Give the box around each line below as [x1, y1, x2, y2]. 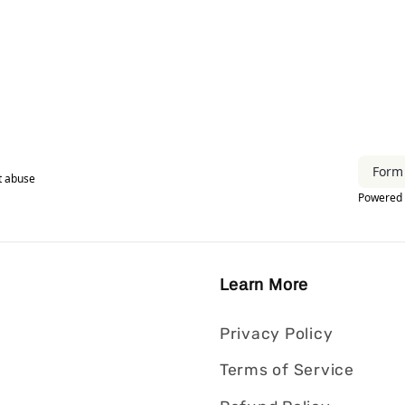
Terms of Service [219, 361, 354, 380]
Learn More [219, 276, 308, 294]
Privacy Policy [219, 325, 334, 343]
